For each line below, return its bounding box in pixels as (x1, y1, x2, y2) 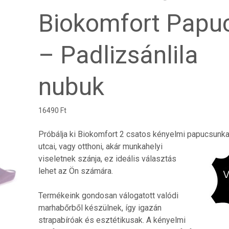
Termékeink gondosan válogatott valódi (38, 191, 178, 200)
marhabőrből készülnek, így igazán (38, 203, 162, 213)
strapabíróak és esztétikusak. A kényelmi (38, 215, 186, 225)
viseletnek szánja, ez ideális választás (38, 154, 176, 164)
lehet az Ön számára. (38, 166, 113, 176)
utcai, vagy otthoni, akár (38, 142, 121, 151)
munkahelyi (120, 142, 163, 151)
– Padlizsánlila (38, 40, 198, 70)
